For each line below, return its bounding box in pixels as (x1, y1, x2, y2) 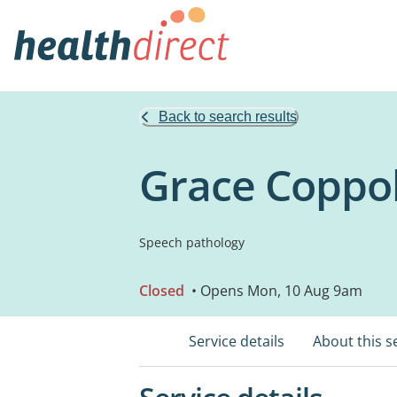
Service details (189, 331, 284, 351)
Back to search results (159, 109, 297, 124)
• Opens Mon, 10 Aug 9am (188, 281, 362, 300)
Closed (139, 281, 184, 300)
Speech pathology (139, 234, 245, 251)
